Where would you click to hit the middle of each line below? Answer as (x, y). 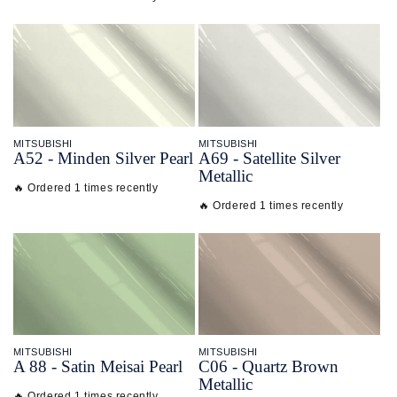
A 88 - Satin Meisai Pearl (98, 366)
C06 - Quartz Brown (269, 366)
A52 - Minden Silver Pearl (103, 158)
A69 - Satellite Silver (269, 158)
